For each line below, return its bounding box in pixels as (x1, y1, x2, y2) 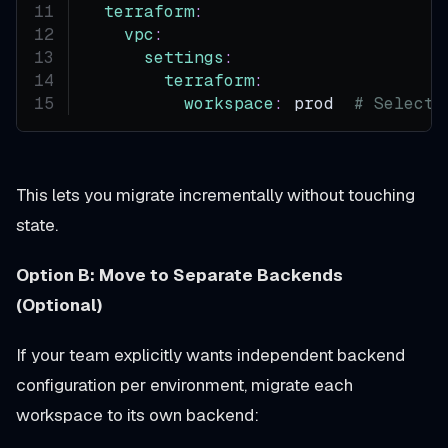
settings (144, 46, 225, 68)
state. (16, 213, 58, 236)
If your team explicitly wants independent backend (16, 343, 405, 366)
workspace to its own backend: (16, 403, 259, 426)
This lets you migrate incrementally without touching (16, 183, 415, 206)
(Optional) (16, 293, 102, 316)
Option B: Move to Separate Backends (16, 263, 343, 286)
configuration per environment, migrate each (16, 373, 353, 396)
